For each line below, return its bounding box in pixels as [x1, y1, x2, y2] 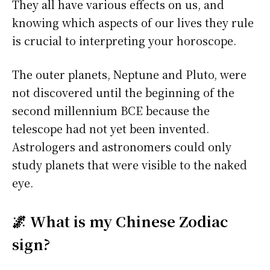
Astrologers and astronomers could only [12, 139, 231, 155]
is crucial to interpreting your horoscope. [12, 33, 236, 49]
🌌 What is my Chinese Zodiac [12, 210, 228, 232]
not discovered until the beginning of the [12, 84, 234, 101]
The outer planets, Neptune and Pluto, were [12, 66, 246, 83]
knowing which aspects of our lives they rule [12, 14, 254, 31]
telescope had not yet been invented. [12, 121, 209, 137]
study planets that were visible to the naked [12, 157, 247, 173]
